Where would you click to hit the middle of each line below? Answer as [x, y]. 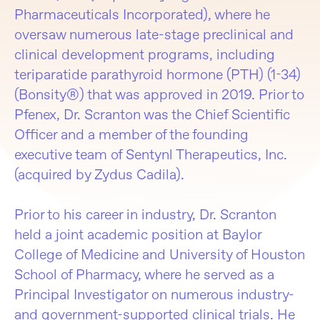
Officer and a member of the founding [131, 134]
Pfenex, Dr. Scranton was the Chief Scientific [152, 114]
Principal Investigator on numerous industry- [154, 294]
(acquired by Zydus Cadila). [101, 174]
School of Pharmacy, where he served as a [144, 274]
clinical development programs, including [145, 54]
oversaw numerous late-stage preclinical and [154, 34]
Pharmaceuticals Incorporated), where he [142, 14]
